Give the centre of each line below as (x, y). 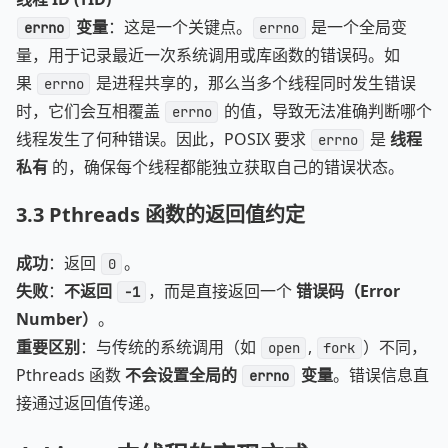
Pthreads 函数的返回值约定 (177, 214)
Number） (57, 319)
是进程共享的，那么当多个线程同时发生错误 (253, 83)
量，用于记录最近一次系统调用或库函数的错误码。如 (208, 55)
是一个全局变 (357, 27)
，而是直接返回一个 (221, 291)
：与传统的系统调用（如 (170, 347)
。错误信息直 (380, 375)
